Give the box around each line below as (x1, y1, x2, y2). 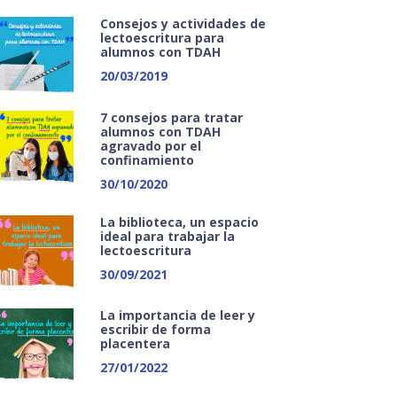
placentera (100, 334, 171, 352)
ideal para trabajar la (100, 227, 236, 245)
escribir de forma (100, 320, 212, 338)
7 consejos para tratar (100, 108, 244, 126)
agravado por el (100, 136, 202, 154)
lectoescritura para (100, 29, 225, 47)
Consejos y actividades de (100, 15, 267, 33)
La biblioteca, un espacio (100, 213, 260, 230)
